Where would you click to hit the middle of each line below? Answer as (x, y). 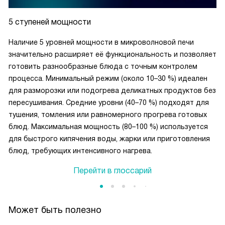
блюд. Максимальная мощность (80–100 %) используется (108, 127)
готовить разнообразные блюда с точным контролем (103, 66)
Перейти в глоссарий (113, 171)
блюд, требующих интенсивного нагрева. (80, 151)
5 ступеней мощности (50, 22)
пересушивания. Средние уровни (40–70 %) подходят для (109, 102)
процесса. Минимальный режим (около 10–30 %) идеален (108, 78)
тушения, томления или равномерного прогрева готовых (108, 115)
